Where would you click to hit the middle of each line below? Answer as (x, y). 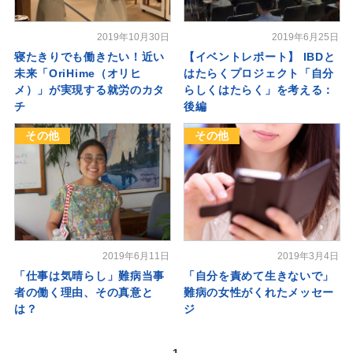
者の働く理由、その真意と (84, 292)
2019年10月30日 (134, 37)
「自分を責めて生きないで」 (259, 275)
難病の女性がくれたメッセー (259, 292)
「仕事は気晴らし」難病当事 (89, 275)
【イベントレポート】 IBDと (259, 57)
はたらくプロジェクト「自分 (259, 74)
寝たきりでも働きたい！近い (89, 57)
